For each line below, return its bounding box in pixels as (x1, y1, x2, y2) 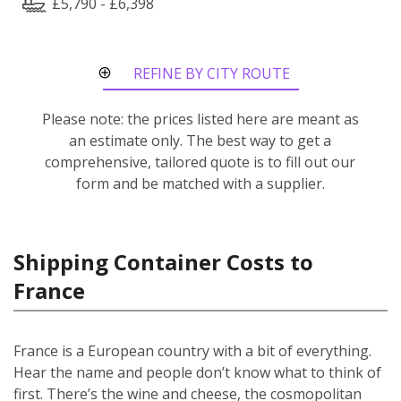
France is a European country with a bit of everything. (13, 340, 371, 361)
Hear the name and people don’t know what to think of (13, 362, 381, 382)
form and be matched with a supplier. (75, 173, 325, 193)
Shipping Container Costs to (13, 246, 313, 277)
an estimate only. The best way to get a (69, 130, 332, 150)
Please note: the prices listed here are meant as (41, 108, 359, 129)
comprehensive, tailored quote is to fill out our (45, 151, 356, 172)
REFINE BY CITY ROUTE (133, 63, 290, 83)
